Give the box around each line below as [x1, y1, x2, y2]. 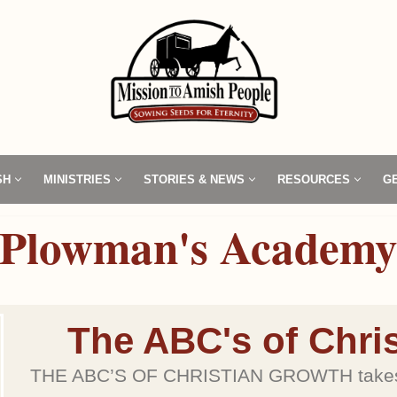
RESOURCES [277, 172, 350, 186]
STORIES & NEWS [144, 172, 245, 186]
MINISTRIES [43, 172, 111, 186]
